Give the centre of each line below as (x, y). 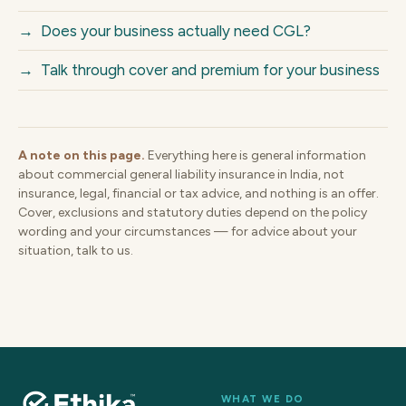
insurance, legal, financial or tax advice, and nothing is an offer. (198, 193)
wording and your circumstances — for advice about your (188, 231)
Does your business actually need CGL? (176, 31)
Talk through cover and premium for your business (210, 70)
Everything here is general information (256, 155)
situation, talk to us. (76, 250)
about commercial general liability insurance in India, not (181, 174)
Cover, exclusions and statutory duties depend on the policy (193, 212)
